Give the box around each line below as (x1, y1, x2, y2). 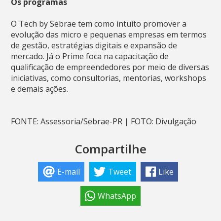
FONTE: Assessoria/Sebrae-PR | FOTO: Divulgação (11, 115, 197, 127)
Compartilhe (74, 140, 147, 157)
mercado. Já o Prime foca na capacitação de (11, 50, 169, 62)
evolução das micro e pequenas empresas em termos (11, 29, 207, 40)
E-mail (57, 166, 80, 177)
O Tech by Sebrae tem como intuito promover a (11, 18, 187, 29)
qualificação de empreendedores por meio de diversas (11, 61, 210, 73)
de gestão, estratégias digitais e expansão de (11, 39, 178, 51)
